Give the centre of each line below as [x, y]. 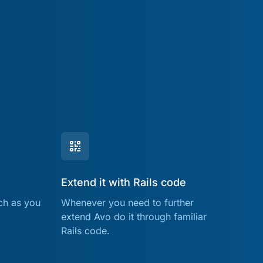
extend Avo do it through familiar [134, 216]
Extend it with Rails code [124, 182]
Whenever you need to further [127, 202]
